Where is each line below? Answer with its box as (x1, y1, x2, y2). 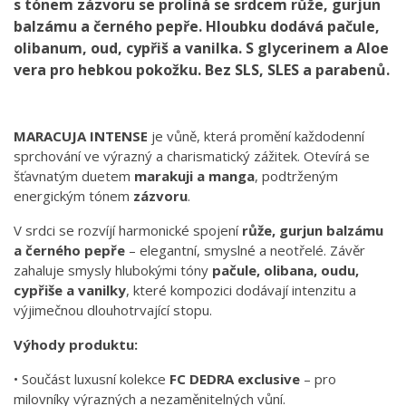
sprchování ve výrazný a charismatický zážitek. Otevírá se (14, 147, 370, 166)
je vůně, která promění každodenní (148, 127, 364, 146)
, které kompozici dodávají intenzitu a (126, 281, 356, 300)
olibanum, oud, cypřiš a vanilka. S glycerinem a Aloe (14, 38, 389, 59)
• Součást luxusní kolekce (14, 370, 169, 389)
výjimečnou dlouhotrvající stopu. (14, 301, 212, 320)
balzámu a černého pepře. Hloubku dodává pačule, (14, 16, 380, 37)
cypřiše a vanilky (14, 281, 126, 300)
